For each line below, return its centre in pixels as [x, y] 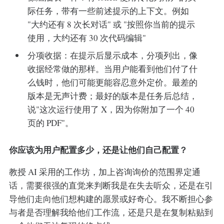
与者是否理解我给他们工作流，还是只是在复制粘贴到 [111, 212]
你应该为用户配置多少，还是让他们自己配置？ [98, 149]
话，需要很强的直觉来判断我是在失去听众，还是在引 [111, 185]
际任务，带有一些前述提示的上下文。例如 [108, 10]
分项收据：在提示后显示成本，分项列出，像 [113, 55]
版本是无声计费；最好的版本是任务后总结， [113, 96]
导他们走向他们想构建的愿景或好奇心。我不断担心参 [111, 199]
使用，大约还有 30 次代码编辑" [87, 37]
